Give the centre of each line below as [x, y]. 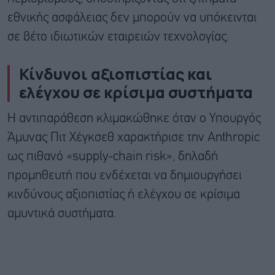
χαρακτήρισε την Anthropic [187, 138]
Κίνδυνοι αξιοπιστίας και [116, 74]
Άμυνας [29, 138]
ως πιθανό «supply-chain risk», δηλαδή [113, 157]
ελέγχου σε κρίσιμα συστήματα [136, 93]
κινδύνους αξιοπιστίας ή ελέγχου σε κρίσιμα [124, 195]
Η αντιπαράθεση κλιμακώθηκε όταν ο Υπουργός [134, 119]
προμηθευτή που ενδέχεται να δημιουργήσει [125, 176]
